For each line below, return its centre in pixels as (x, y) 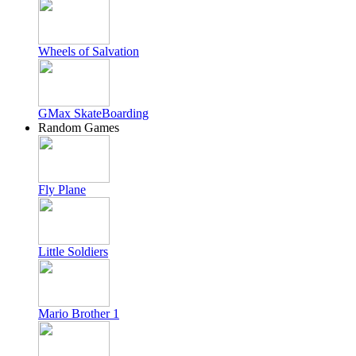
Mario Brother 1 (79, 313)
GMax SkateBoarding (93, 113)
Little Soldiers (73, 252)
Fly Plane (62, 190)
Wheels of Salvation (89, 51)
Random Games (79, 128)
